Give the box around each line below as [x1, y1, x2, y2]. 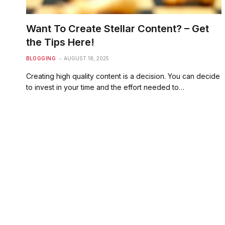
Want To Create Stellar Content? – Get [26, 22, 209, 35]
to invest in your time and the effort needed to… [26, 82, 184, 91]
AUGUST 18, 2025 [64, 55, 109, 61]
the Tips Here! [26, 36, 94, 48]
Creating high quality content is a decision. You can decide [26, 71, 220, 80]
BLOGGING [26, 55, 56, 61]
